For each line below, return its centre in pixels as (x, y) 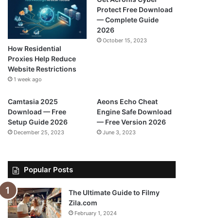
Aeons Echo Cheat (127, 102)
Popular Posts (49, 170)
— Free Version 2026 (131, 122)
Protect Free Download (135, 9)
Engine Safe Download (134, 112)
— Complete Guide (127, 20)
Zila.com (83, 203)
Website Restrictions (42, 69)
